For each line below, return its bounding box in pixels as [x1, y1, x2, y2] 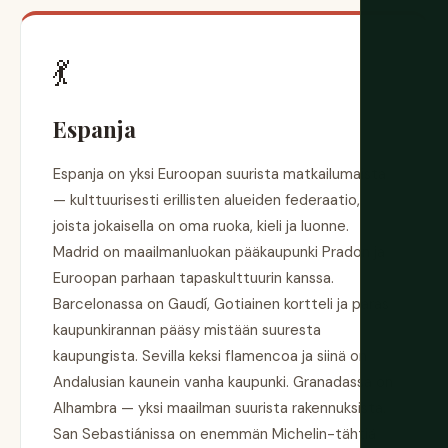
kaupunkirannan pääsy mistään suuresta [53, 320, 321, 341]
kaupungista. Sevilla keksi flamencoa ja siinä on [53, 346, 367, 367]
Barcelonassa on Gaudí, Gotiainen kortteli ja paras [53, 294, 389, 315]
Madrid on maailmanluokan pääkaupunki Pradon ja [53, 242, 385, 263]
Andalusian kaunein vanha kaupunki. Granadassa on [53, 372, 393, 393]
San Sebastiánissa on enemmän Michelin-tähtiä [53, 424, 376, 445]
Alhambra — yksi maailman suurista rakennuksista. [53, 398, 386, 419]
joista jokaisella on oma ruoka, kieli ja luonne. [53, 216, 349, 237]
